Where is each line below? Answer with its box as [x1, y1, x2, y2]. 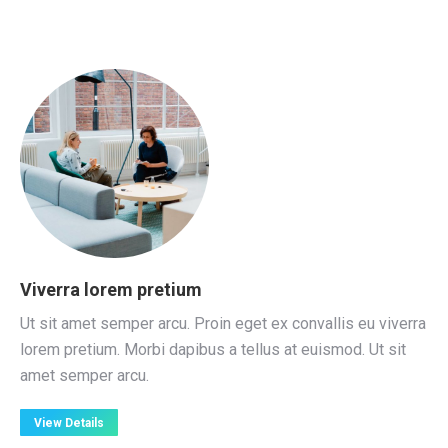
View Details [34, 416, 104, 430]
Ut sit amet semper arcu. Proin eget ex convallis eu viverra [20, 314, 426, 333]
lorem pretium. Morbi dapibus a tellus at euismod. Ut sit [20, 340, 406, 359]
